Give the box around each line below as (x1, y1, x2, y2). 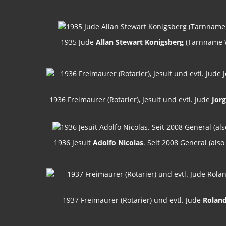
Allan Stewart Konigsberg (96, 37, 184, 47)
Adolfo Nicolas (92, 137, 143, 147)
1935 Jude (61, 37, 96, 47)
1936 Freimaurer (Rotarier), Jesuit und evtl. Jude (49, 95, 212, 105)
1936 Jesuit (53, 137, 93, 147)
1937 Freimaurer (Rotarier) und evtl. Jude (63, 195, 203, 205)
